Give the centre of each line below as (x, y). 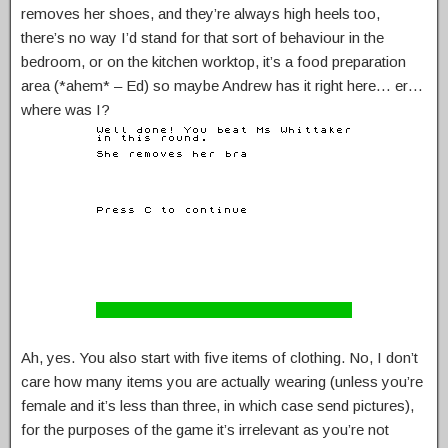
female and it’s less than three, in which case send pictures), (217, 406)
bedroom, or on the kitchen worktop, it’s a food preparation (213, 62)
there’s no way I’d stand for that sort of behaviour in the (202, 38)
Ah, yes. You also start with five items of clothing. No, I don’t (219, 358)
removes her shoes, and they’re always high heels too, (200, 14)
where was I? (65, 110)
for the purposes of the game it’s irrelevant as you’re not (205, 430)
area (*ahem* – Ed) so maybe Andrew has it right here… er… (222, 86)
